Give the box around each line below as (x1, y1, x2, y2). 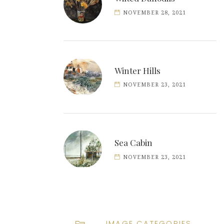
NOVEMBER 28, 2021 (123, 9, 186, 16)
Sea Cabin (114, 137, 152, 148)
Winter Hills (114, 64, 160, 76)
